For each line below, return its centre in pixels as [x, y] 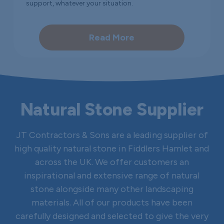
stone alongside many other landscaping [112, 189]
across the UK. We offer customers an [112, 162]
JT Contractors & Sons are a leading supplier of [112, 135]
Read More [112, 37]
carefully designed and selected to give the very [112, 216]
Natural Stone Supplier [112, 110]
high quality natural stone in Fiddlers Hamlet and [112, 149]
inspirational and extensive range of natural [112, 176]
